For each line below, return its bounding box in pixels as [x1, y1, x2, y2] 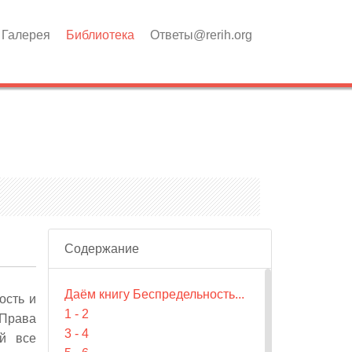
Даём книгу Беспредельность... [64, 288, 244, 301]
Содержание [64, 242, 139, 255]
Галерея [2, 28, 50, 42]
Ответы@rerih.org [150, 28, 252, 42]
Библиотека [66, 28, 134, 42]
